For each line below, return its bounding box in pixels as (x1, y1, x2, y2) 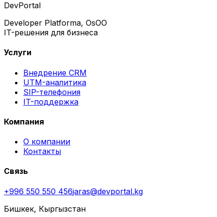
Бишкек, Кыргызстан (4, 203, 86, 214)
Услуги (4, 47, 31, 58)
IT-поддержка (23, 96, 78, 107)
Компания (4, 116, 44, 126)
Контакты (23, 146, 61, 156)
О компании (23, 137, 70, 147)
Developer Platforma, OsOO (4, 18, 107, 28)
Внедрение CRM (23, 67, 87, 77)
